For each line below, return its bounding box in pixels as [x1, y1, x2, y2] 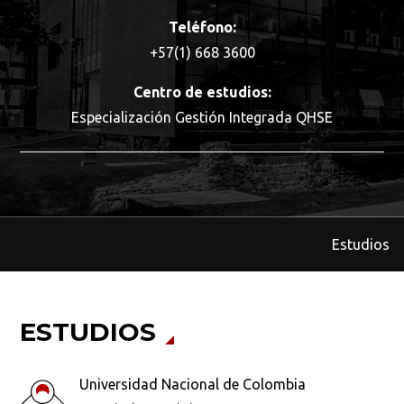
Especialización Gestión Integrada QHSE [71, 109, 333, 125]
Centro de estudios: [133, 84, 271, 100]
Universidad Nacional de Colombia [79, 376, 307, 392]
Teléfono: [168, 19, 236, 35]
